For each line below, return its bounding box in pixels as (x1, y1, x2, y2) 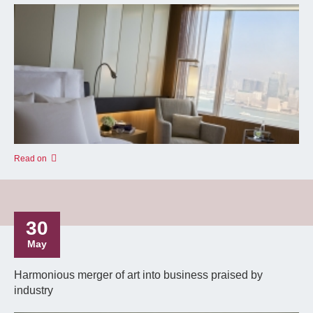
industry (14, 284, 53, 296)
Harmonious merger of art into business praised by (14, 269, 263, 281)
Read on (14, 154, 47, 163)
